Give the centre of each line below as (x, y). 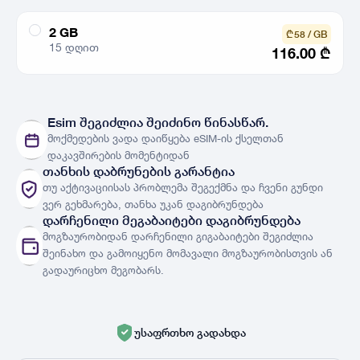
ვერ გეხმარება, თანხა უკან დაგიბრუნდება (153, 204)
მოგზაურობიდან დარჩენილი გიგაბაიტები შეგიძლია (178, 236)
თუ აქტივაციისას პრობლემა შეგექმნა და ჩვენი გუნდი (183, 187)
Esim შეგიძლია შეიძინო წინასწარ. (157, 123)
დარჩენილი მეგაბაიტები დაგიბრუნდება (172, 221)
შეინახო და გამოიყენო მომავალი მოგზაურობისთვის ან (188, 253)
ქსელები (63, 110)
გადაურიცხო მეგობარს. (103, 270)
